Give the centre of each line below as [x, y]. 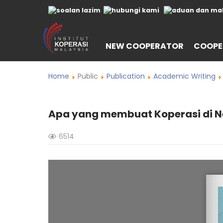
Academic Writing [184, 76]
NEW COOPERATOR [145, 46]
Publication [126, 76]
